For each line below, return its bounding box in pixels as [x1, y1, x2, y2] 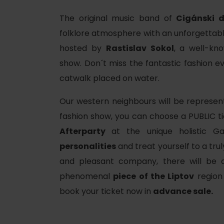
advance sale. [153, 185, 213, 197]
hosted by [59, 42, 106, 54]
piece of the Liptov [113, 170, 194, 182]
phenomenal [59, 170, 113, 182]
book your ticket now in [59, 185, 153, 197]
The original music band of [59, 12, 176, 24]
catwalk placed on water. [59, 72, 159, 84]
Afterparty [59, 125, 112, 137]
